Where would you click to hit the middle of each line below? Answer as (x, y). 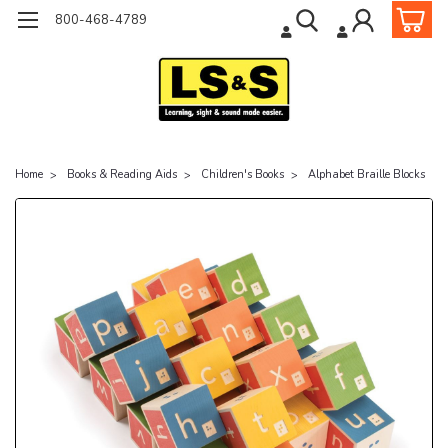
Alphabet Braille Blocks (366, 174)
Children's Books (242, 174)
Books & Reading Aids (122, 174)
